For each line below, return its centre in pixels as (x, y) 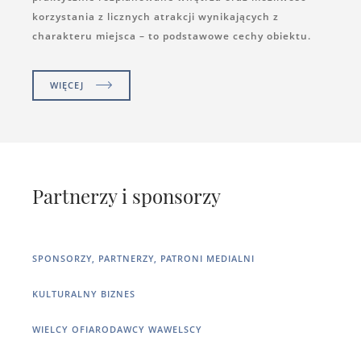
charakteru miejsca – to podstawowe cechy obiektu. (172, 35)
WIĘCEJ (67, 85)
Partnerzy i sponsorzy (127, 195)
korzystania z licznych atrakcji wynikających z (156, 16)
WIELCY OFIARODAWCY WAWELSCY (117, 329)
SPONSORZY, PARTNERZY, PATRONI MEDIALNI (143, 258)
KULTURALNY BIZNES (84, 293)
